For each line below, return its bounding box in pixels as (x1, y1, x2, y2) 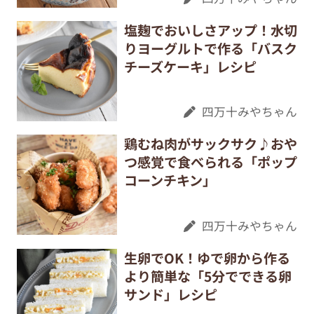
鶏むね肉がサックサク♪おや (123, 134, 297, 154)
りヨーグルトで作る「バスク (123, 38, 297, 58)
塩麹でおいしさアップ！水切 (123, 20, 297, 40)
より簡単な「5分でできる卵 (123, 266, 292, 286)
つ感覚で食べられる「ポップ (123, 152, 297, 172)
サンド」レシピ (123, 284, 217, 304)
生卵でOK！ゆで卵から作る (123, 247, 290, 268)
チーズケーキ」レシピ (123, 56, 257, 76)
